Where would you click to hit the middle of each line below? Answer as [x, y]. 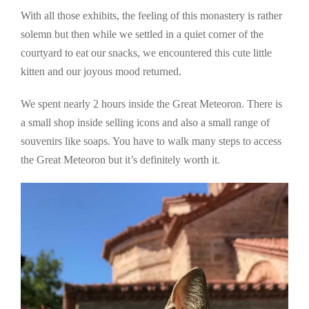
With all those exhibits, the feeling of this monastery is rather [151, 15]
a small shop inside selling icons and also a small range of [145, 122]
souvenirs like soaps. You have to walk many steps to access [151, 141]
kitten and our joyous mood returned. [101, 71]
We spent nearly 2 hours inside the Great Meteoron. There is [151, 103]
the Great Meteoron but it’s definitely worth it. [120, 159]
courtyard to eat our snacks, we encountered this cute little [146, 52]
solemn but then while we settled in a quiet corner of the [142, 34]
